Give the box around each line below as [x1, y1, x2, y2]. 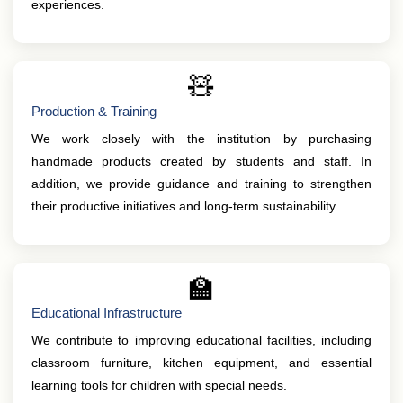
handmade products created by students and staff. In [31, 154, 372, 168]
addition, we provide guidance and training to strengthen [31, 176, 372, 191]
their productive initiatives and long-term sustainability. [31, 199, 338, 213]
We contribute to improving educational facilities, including [31, 333, 372, 347]
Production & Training [31, 103, 157, 119]
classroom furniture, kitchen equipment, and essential [31, 355, 372, 370]
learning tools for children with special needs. [31, 378, 287, 392]
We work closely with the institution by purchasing [31, 131, 372, 146]
